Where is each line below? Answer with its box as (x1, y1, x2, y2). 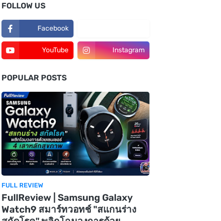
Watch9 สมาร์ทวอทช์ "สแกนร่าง (1, 203, 136, 215)
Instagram (112, 45, 145, 54)
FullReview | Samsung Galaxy (1, 191, 133, 203)
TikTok (82, 24, 102, 33)
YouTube (41, 45, 69, 54)
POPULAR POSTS (1, 73, 67, 82)
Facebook (37, 24, 69, 33)
